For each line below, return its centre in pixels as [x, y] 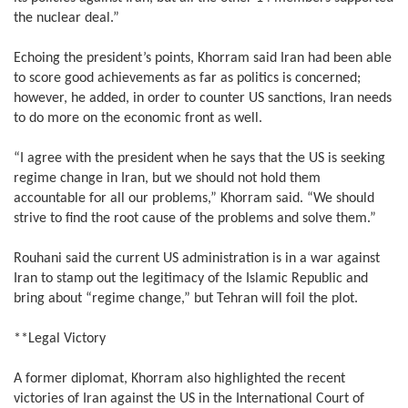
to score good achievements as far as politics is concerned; [187, 79]
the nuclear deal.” [66, 19]
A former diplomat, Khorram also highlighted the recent [179, 379]
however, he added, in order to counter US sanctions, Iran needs [203, 99]
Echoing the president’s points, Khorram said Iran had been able [203, 59]
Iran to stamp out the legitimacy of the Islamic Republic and [191, 279]
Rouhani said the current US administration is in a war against [197, 259]
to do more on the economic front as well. [138, 119]
